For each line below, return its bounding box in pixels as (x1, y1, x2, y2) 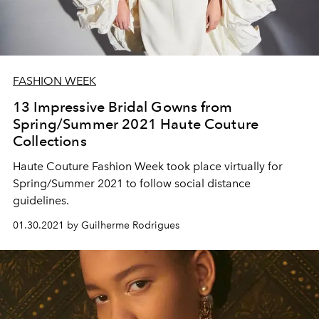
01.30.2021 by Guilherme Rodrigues (13, 219, 179, 232)
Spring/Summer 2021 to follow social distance (13, 177, 251, 191)
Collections (13, 132, 87, 150)
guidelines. (13, 194, 69, 208)
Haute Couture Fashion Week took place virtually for (13, 159, 283, 174)
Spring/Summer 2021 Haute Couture (13, 115, 259, 133)
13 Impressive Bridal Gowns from (13, 98, 232, 116)
